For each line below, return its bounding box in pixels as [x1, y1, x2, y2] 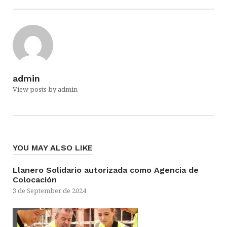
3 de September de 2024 [13, 186, 86, 195]
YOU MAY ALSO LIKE [13, 143, 93, 153]
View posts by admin [13, 85, 78, 94]
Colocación [13, 175, 57, 184]
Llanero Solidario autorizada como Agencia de [13, 165, 199, 175]
